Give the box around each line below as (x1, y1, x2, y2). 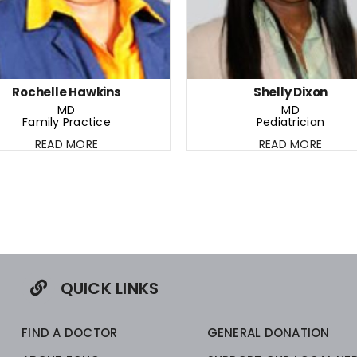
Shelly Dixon (253, 84, 328, 101)
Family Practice (22, 114, 111, 131)
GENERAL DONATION (206, 324, 330, 342)
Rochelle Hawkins (12, 84, 121, 101)
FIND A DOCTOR (22, 324, 118, 342)
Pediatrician (256, 114, 325, 131)
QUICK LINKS (56, 277, 159, 300)
